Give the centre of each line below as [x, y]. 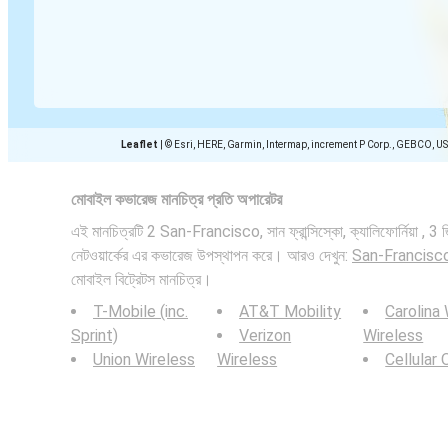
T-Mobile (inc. [140, 311]
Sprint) [94, 335]
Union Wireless [144, 359]
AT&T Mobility [290, 311]
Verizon [265, 335]
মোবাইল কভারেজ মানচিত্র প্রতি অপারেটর [176, 199]
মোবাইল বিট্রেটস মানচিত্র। [141, 279]
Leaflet [139, 144]
